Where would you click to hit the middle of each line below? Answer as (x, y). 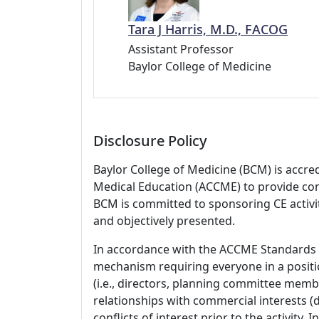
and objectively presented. (164, 221)
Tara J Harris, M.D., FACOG (208, 29)
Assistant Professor (181, 49)
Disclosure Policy (150, 141)
